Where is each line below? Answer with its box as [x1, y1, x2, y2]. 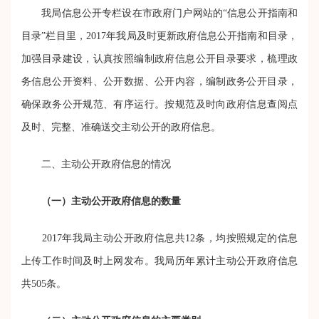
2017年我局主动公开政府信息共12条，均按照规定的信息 [21, 232, 298, 244]
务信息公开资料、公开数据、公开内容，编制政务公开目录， [21, 75, 298, 87]
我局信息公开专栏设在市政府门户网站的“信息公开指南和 [21, 7, 298, 19]
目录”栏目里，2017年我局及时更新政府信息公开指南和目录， [21, 30, 298, 41]
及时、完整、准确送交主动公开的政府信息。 [21, 121, 221, 132]
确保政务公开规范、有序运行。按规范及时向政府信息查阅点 [21, 98, 298, 110]
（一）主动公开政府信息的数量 [41, 195, 181, 206]
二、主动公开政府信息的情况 [21, 158, 171, 169]
